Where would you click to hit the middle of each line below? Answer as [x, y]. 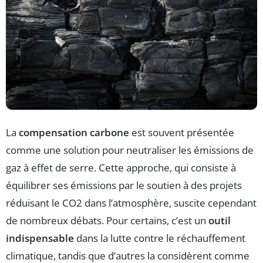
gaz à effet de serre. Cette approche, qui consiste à [121, 167]
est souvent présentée [182, 132]
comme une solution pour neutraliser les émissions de [130, 150]
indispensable [40, 238]
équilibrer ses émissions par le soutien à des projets [124, 185]
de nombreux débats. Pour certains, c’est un [107, 220]
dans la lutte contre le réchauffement [160, 238]
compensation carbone [74, 132]
